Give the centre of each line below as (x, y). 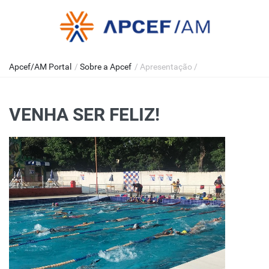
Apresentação (166, 67)
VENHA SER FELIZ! (84, 114)
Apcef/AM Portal (40, 67)
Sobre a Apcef (106, 67)
